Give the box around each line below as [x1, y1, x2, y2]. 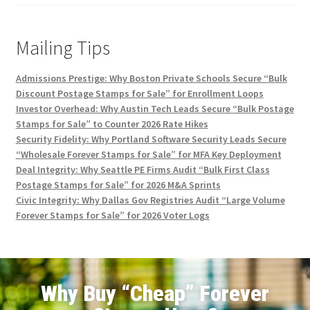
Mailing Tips [15, 35, 110, 61]
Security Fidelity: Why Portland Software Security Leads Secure [15, 132, 286, 145]
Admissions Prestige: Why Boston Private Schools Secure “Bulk [15, 71, 287, 84]
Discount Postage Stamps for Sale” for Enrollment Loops [15, 86, 264, 100]
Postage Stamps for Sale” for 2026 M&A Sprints [15, 178, 221, 191]
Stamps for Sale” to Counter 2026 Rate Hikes [15, 117, 208, 130]
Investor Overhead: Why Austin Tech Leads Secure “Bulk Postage [15, 102, 294, 115]
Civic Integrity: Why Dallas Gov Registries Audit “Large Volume [15, 193, 285, 206]
